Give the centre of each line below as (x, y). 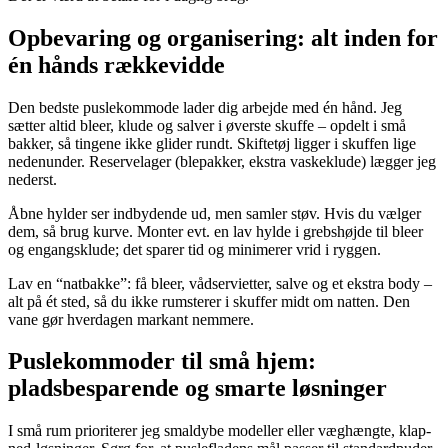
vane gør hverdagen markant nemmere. (131, 319)
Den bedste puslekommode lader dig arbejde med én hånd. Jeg (205, 107)
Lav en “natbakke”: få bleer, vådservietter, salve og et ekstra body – (220, 283)
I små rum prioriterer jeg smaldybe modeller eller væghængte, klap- (219, 431)
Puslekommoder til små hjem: (162, 361)
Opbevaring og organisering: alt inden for (223, 37)
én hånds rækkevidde (116, 64)
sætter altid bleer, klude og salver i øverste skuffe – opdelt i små (207, 125)
